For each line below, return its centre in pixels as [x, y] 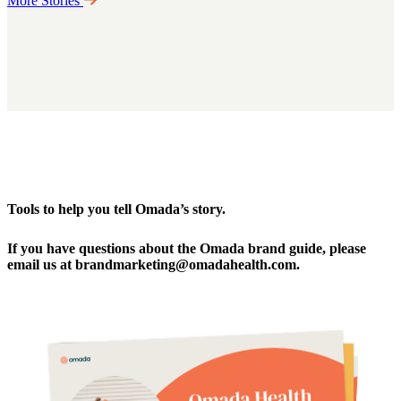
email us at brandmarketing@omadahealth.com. [154, 265]
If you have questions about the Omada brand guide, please [187, 249]
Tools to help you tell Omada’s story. [116, 209]
